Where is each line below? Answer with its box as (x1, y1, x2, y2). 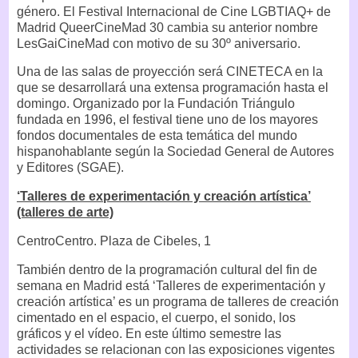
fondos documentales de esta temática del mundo (17, 129, 297, 143)
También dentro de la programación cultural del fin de (17, 262, 317, 276)
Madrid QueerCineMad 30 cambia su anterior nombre (17, 20, 318, 34)
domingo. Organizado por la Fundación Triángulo (17, 97, 295, 111)
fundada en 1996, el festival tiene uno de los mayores (17, 113, 318, 127)
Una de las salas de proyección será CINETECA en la (17, 65, 323, 79)
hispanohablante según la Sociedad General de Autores (17, 145, 334, 159)
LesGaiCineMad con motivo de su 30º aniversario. (17, 36, 300, 50)
